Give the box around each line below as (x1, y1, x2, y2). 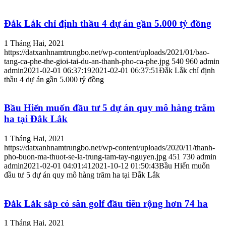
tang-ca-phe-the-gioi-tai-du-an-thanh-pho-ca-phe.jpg (4, 56, 169, 66)
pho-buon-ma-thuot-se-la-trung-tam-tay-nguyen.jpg (4, 152, 166, 161)
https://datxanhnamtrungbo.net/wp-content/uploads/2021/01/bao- (4, 47, 209, 56)
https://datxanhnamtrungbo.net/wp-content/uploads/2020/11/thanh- (4, 143, 215, 152)
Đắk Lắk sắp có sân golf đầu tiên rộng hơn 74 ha (4, 198, 208, 209)
